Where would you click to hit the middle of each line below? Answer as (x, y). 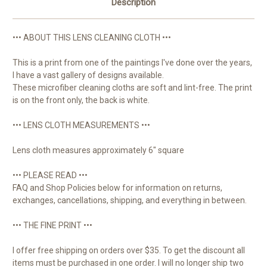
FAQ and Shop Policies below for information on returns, (117, 188)
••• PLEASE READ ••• (50, 176)
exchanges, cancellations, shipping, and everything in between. (130, 201)
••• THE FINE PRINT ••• (52, 226)
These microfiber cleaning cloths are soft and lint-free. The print (132, 88)
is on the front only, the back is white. (81, 100)
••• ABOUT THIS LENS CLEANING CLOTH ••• (92, 38)
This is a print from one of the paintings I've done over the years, (132, 63)
